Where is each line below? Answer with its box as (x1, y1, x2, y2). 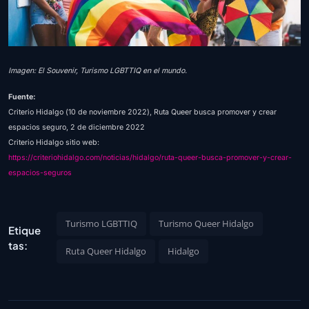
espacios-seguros (8, 168, 72, 178)
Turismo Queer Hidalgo (159, 217, 255, 230)
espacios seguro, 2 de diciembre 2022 (8, 123, 145, 132)
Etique (8, 223, 41, 237)
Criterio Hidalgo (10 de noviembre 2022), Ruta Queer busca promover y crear (8, 108, 277, 117)
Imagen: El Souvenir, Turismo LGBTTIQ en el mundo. (8, 66, 187, 76)
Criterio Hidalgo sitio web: (8, 138, 99, 148)
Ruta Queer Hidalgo (66, 245, 147, 258)
